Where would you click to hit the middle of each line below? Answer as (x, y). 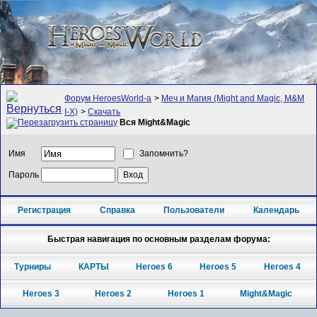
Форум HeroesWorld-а (108, 99)
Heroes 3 (41, 294)
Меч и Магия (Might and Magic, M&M (233, 99)
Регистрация (45, 211)
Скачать (104, 112)
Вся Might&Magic (155, 123)
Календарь (276, 211)
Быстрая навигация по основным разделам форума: (158, 239)
